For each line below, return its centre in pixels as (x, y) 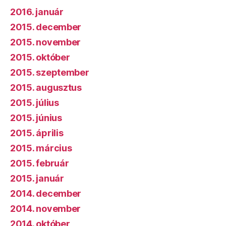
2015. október (40, 58)
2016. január (37, 12)
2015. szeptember (50, 73)
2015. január (37, 179)
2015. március (41, 148)
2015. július (35, 103)
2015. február (40, 163)
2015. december (46, 27)
